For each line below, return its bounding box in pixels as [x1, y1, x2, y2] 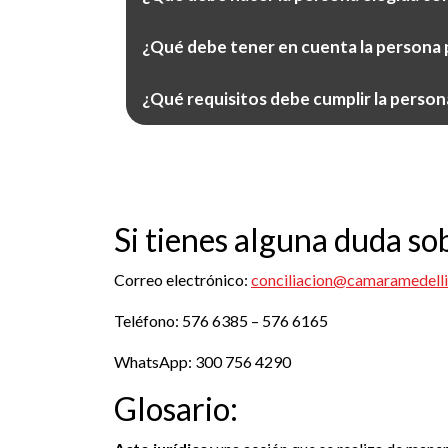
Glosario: [114, 389, 238, 429]
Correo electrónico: [114, 270, 251, 290]
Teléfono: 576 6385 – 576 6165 [114, 311, 328, 331]
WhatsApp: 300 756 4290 [114, 352, 291, 372]
